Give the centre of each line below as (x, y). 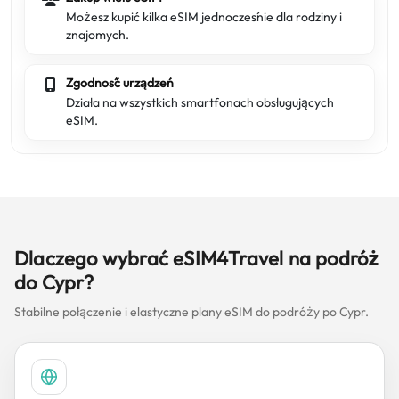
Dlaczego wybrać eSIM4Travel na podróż (197, 258)
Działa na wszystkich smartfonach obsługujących (200, 102)
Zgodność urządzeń (120, 83)
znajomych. (98, 35)
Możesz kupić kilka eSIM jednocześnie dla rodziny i (204, 17)
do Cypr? (54, 282)
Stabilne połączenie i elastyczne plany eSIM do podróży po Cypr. (191, 312)
